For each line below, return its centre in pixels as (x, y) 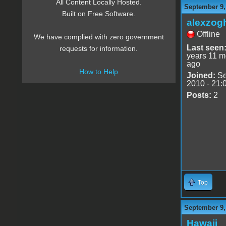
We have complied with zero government (99, 37)
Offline (208, 34)
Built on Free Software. (99, 14)
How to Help (99, 72)
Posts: (199, 95)
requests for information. (99, 49)
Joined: (201, 75)
